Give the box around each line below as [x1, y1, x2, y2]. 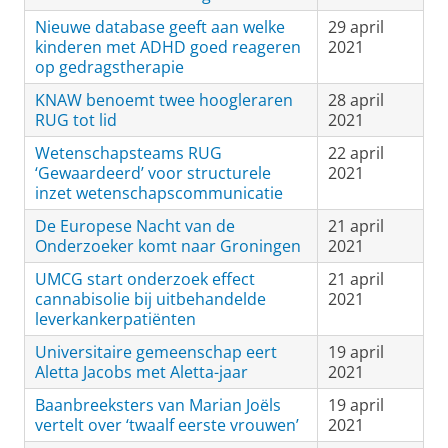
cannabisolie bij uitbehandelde [35, 288, 266, 310]
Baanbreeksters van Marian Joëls [35, 394, 281, 416]
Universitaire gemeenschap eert [35, 341, 277, 363]
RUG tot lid [35, 109, 117, 131]
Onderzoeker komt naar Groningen [35, 235, 301, 257]
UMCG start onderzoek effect [35, 268, 255, 290]
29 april [328, 16, 384, 38]
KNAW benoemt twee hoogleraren [35, 89, 293, 111]
